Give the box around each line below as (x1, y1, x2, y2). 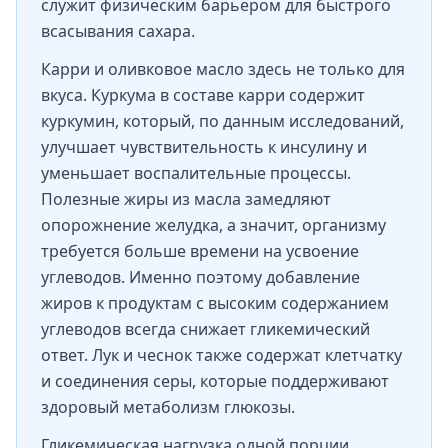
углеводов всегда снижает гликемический (41, 318, 370, 340)
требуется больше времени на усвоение (41, 240, 359, 262)
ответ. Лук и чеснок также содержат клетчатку (41, 344, 402, 366)
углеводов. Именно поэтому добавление (41, 266, 360, 288)
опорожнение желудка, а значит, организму (41, 214, 386, 236)
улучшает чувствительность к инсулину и (41, 136, 367, 158)
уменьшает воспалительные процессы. (41, 162, 351, 184)
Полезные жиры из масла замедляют (41, 188, 331, 210)
